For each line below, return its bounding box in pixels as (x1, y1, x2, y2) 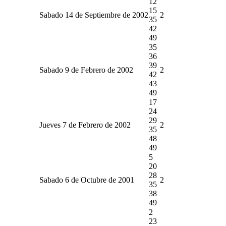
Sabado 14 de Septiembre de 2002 (39, 10, 148, 19)
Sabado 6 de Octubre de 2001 (39, 175, 134, 184)
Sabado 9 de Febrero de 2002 (39, 65, 133, 74)
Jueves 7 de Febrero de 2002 (39, 120, 131, 129)
